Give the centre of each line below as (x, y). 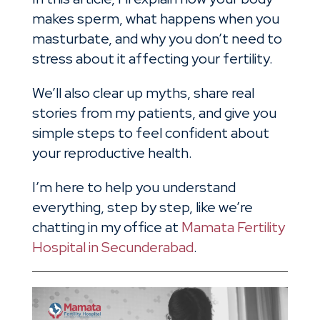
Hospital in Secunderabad (112, 247)
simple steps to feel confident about (150, 132)
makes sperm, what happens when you (155, 18)
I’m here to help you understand (134, 187)
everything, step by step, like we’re (142, 207)
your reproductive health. (113, 152)
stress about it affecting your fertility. (154, 58)
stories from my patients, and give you (154, 112)
